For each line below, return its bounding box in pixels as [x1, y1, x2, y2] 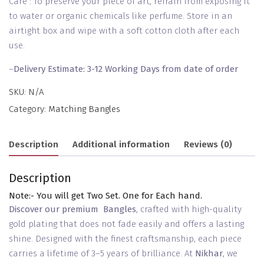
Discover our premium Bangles [9, 204, 136, 215]
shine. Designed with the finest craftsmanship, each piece [9, 233, 242, 245]
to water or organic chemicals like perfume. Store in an [9, 11, 232, 22]
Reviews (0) [184, 138, 232, 150]
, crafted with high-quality [136, 204, 242, 215]
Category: [9, 104, 48, 115]
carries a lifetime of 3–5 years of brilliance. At [9, 248, 195, 259]
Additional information [72, 138, 170, 150]
